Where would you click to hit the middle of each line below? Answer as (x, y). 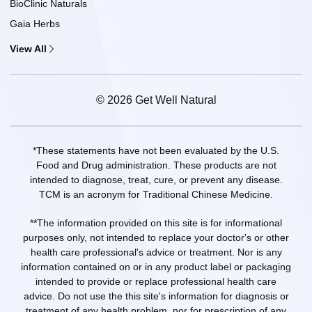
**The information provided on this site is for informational (156, 223)
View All (28, 48)
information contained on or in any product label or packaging (156, 266)
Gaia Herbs (35, 23)
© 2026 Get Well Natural (156, 100)
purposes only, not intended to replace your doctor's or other (156, 237)
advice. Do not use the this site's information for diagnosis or (156, 296)
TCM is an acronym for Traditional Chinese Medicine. (156, 194)
